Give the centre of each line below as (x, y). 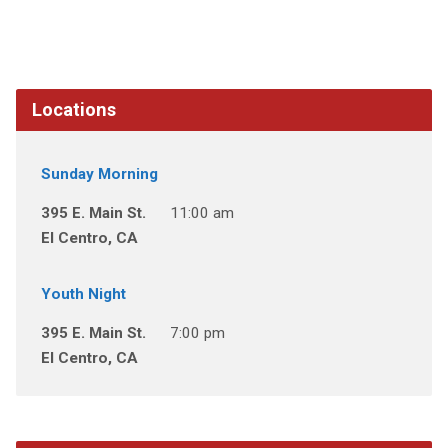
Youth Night (83, 294)
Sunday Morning (99, 174)
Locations (73, 109)
